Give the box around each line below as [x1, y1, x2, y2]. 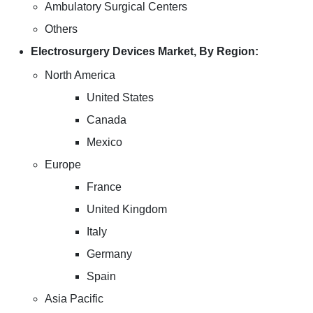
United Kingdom [87, 203, 167, 215]
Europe [45, 159, 81, 170]
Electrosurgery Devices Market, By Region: [31, 45, 259, 57]
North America [45, 69, 115, 81]
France [87, 181, 122, 193]
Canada [87, 114, 126, 126]
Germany [87, 248, 132, 260]
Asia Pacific [45, 293, 103, 305]
